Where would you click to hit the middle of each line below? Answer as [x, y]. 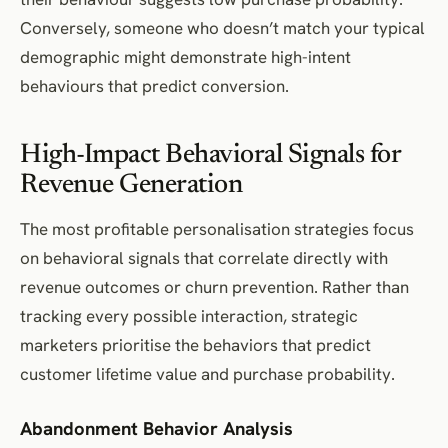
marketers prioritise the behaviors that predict [195, 344]
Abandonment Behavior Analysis [156, 428]
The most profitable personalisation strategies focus [217, 228]
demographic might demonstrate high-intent [185, 56]
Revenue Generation [131, 185]
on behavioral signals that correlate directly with [204, 257]
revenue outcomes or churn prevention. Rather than [214, 286]
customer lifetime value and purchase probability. [207, 373]
